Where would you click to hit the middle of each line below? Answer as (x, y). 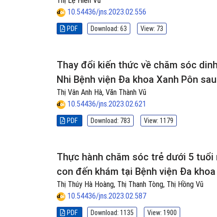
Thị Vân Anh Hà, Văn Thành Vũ (101, 92)
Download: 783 (110, 121)
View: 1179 (159, 121)
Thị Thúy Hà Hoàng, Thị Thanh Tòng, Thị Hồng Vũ (130, 184)
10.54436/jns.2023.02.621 (107, 104)
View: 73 (152, 29)
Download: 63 (109, 29)
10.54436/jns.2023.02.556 (107, 12)
